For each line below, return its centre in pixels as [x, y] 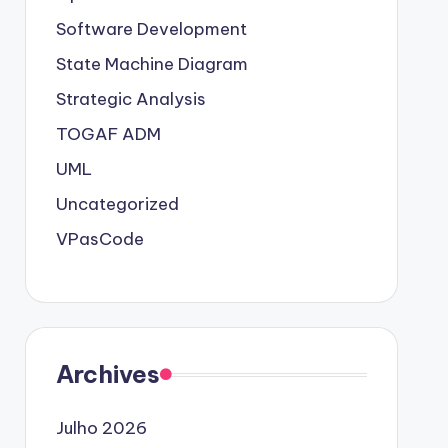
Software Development [151, 29]
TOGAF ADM [108, 134]
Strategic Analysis [130, 99]
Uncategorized [117, 204]
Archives [107, 374]
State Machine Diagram [151, 64]
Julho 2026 [101, 428]
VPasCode [99, 239]
